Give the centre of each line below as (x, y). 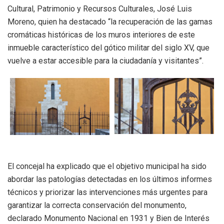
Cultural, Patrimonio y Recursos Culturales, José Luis (100, 9)
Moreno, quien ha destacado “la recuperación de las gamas (110, 22)
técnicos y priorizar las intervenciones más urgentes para (107, 192)
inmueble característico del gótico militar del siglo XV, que (108, 48)
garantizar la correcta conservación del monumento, (97, 205)
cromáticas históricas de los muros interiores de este (101, 35)
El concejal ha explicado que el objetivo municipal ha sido (107, 166)
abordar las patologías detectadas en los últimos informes (110, 179)
